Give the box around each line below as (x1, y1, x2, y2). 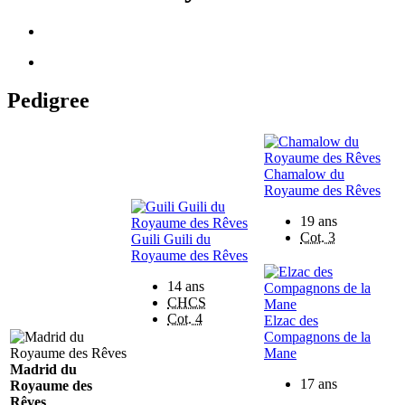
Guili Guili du (131, 231, 211, 247)
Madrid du (10, 361, 77, 377)
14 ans (167, 278, 204, 294)
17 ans (300, 375, 337, 391)
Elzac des (264, 312, 318, 328)
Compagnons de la (264, 328, 371, 344)
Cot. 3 (300, 229, 335, 245)
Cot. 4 (167, 310, 202, 326)
